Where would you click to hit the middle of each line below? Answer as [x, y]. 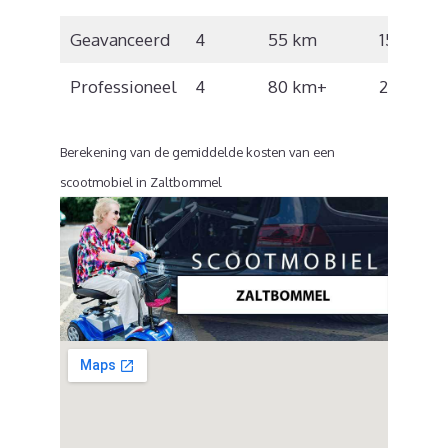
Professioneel [123, 86]
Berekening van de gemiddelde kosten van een [197, 152]
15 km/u [409, 39]
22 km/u [410, 86]
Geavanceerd [119, 39]
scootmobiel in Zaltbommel [141, 182]
